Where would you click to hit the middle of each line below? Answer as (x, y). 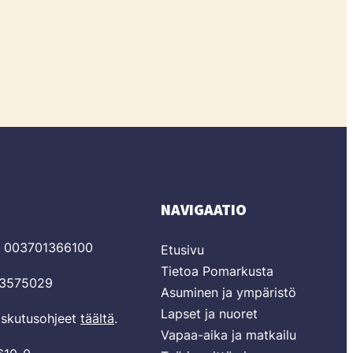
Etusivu (182, 250)
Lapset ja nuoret (209, 314)
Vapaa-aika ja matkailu (229, 335)
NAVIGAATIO (204, 210)
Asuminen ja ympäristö (229, 292)
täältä (97, 318)
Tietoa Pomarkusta (217, 271)
